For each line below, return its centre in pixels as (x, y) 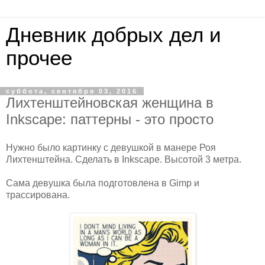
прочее (39, 58)
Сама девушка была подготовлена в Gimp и (103, 183)
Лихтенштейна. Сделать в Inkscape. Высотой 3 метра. (124, 159)
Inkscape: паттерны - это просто (110, 119)
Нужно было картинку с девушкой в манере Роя (111, 147)
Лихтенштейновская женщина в (110, 103)
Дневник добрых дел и (114, 35)
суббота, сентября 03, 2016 (72, 91)
